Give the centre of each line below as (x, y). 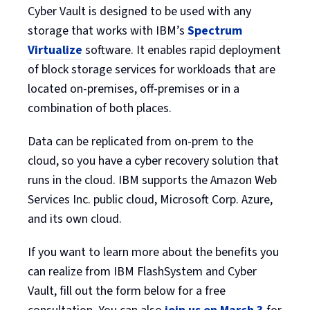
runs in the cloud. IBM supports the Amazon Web (152, 180)
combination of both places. (100, 108)
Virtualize (55, 50)
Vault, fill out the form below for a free (127, 291)
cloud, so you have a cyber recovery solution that (153, 161)
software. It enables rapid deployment (182, 50)
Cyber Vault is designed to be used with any (139, 11)
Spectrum (215, 30)
